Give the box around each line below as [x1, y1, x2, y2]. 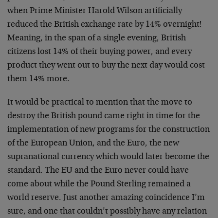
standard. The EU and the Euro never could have [7, 166, 189, 175]
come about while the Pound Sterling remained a [7, 180, 191, 189]
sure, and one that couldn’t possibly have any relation [7, 207, 207, 216]
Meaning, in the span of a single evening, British [7, 34, 186, 43]
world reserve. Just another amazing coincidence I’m [7, 194, 205, 202]
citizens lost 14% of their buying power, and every [7, 48, 192, 56]
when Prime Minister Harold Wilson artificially [7, 7, 182, 16]
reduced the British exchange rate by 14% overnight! [7, 20, 201, 29]
